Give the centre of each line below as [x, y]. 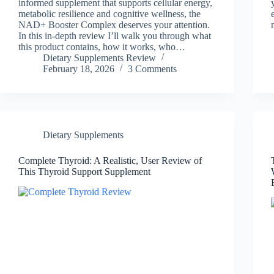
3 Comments [152, 68]
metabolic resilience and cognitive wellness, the [109, 13]
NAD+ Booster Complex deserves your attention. [114, 24]
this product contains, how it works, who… [102, 46]
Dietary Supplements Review [99, 57]
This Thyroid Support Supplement [84, 171]
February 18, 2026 [79, 68]
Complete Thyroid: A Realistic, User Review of [110, 160]
